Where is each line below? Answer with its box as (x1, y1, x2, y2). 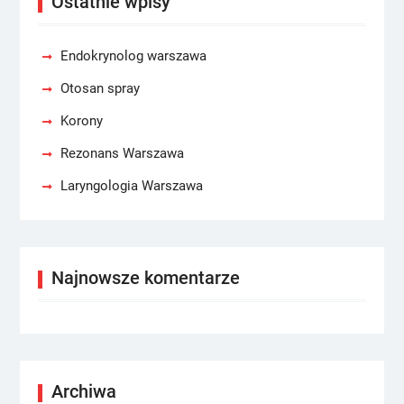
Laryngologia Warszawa (60, 178, 203, 194)
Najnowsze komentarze (50, 267, 240, 289)
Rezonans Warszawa (60, 145, 184, 161)
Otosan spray (60, 80, 140, 96)
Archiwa (50, 381, 116, 402)
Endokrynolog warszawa (60, 48, 207, 64)
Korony (60, 113, 103, 129)
